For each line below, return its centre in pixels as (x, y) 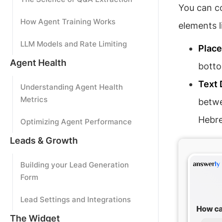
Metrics (34, 99)
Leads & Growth (44, 140)
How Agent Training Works (68, 22)
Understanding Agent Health (72, 87)
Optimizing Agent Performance (76, 122)
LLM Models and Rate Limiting (74, 44)
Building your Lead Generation (75, 165)
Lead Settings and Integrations (76, 199)
